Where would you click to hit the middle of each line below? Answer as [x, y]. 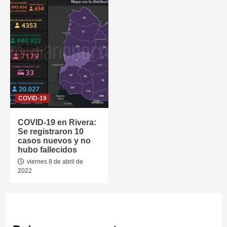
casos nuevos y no [54, 141]
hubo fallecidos [47, 150]
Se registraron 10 [51, 132]
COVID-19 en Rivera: [57, 123]
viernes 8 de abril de [54, 162]
